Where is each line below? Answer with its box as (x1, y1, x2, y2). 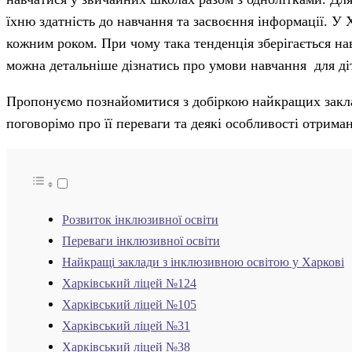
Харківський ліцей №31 (62, 319, 190, 334)
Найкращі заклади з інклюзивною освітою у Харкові (62, 255, 344, 270)
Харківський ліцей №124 (62, 277, 196, 291)
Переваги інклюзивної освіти (62, 234, 220, 249)
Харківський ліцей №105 (62, 298, 196, 313)
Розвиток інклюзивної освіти (62, 213, 218, 228)
